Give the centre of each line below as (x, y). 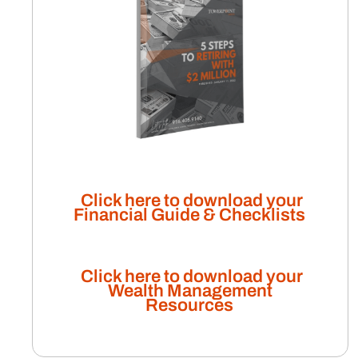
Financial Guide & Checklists (189, 215)
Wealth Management (190, 290)
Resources (189, 305)
